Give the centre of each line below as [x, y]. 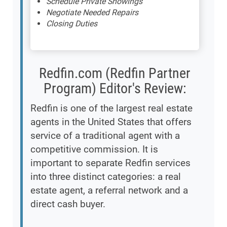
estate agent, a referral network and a [109, 190]
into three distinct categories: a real [106, 176]
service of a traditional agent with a [105, 135]
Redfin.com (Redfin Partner [115, 73]
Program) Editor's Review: [115, 88]
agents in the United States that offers [111, 122]
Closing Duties [72, 23]
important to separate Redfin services [110, 163]
